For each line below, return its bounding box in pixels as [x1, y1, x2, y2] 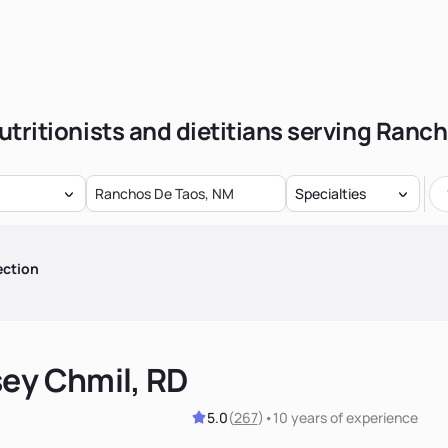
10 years [272, 407, 327, 427]
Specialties [294, 183, 366, 203]
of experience [326, 407, 418, 427]
